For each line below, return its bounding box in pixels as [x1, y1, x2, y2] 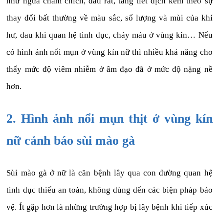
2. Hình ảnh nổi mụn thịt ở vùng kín [6, 111, 213, 126]
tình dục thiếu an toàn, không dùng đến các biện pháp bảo [6, 185, 213, 195]
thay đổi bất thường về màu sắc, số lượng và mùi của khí [6, 13, 213, 23]
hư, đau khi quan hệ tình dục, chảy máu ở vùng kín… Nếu [6, 30, 213, 40]
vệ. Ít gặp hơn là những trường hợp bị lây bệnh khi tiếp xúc [6, 202, 213, 212]
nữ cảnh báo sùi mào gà [6, 133, 135, 148]
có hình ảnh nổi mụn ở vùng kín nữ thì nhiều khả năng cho [6, 47, 213, 57]
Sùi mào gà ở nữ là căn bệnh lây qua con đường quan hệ [6, 168, 213, 178]
